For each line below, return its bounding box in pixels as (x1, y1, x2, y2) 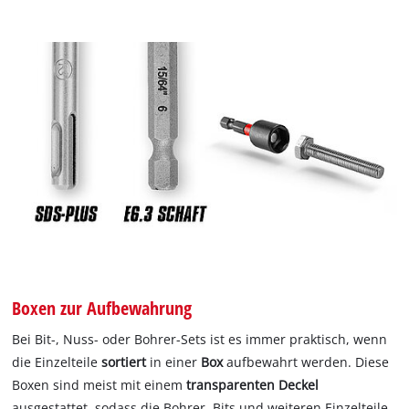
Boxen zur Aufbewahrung (12, 295, 193, 321)
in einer (146, 353, 202, 372)
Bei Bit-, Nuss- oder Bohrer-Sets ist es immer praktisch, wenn (12, 330, 388, 349)
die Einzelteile (12, 353, 102, 372)
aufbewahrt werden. (223, 353, 352, 372)
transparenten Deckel (186, 376, 320, 394)
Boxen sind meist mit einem (12, 376, 187, 394)
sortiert (101, 353, 147, 372)
